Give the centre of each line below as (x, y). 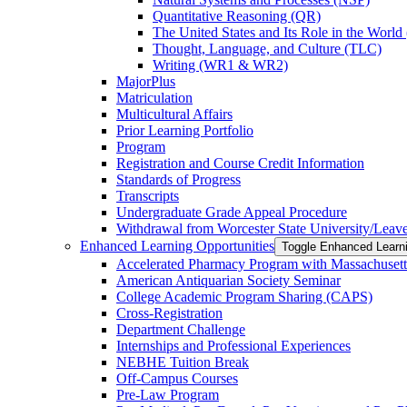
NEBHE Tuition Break (183, 362)
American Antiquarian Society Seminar (228, 280)
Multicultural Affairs (174, 114)
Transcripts (148, 195)
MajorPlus (146, 81)
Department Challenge (181, 329)
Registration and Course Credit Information (240, 163)
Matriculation (154, 97)
